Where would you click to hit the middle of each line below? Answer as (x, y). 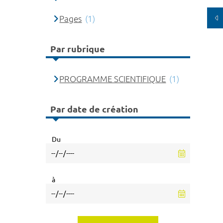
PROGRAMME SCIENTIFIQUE (113, 79)
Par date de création (94, 109)
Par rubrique (78, 49)
